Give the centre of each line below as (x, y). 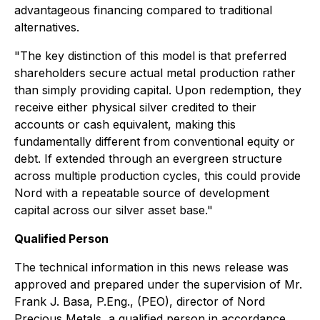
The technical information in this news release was (151, 267)
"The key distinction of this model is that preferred (150, 56)
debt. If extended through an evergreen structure (148, 159)
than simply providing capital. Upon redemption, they (158, 90)
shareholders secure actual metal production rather (155, 73)
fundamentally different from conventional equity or (155, 141)
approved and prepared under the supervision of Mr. (158, 284)
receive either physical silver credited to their (135, 107)
